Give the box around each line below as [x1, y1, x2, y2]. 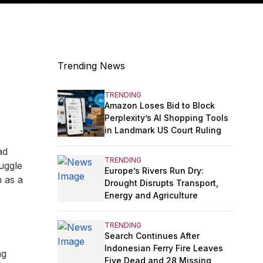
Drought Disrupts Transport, [104, 177, 218, 188]
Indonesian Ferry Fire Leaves [104, 242, 223, 253]
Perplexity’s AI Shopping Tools [104, 112, 228, 123]
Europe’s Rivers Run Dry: [104, 165, 204, 176]
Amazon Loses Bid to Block [104, 100, 215, 110]
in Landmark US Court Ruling [104, 124, 221, 135]
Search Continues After [104, 230, 200, 241]
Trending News [58, 60, 125, 72]
